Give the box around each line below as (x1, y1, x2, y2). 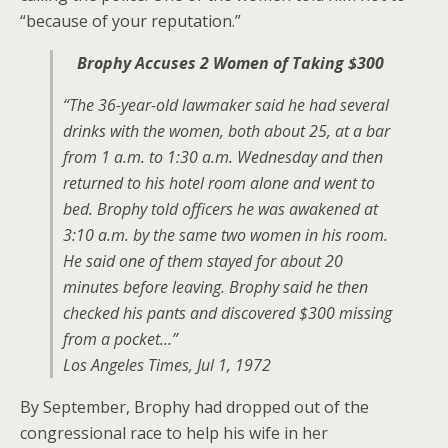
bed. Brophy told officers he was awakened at (63, 198, 378, 220)
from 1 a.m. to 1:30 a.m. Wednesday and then (63, 146, 383, 168)
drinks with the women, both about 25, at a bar (63, 120, 390, 142)
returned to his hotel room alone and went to (63, 172, 375, 194)
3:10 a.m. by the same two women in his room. (63, 224, 388, 246)
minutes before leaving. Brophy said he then (63, 276, 368, 298)
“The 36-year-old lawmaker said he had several (63, 94, 389, 116)
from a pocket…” (63, 328, 178, 350)
